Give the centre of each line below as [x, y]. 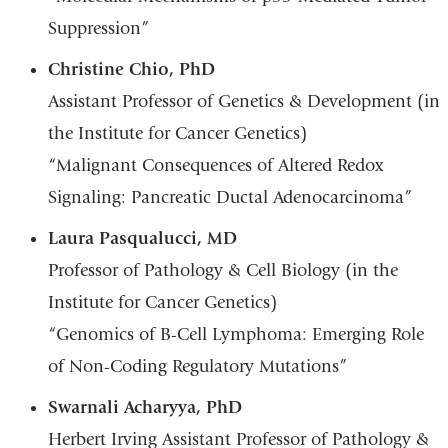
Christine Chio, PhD [131, 69]
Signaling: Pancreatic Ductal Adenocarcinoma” [229, 197]
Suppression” [98, 28]
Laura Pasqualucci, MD [142, 238]
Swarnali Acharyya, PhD [144, 407]
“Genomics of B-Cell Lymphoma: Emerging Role [235, 334]
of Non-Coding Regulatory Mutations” [197, 366]
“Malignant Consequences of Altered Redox [215, 165]
